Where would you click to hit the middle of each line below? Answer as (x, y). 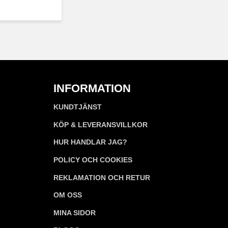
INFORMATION (92, 88)
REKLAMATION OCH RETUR (102, 177)
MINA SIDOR (75, 212)
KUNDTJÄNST (78, 107)
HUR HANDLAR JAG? (90, 142)
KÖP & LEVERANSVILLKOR (101, 124)
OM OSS (68, 195)
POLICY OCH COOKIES (93, 160)
